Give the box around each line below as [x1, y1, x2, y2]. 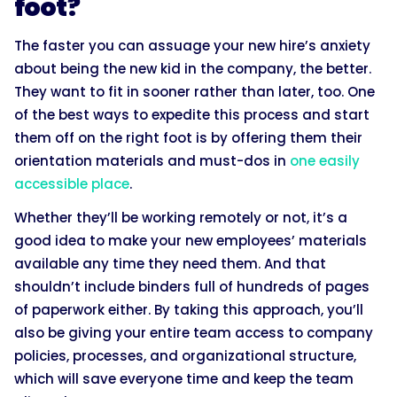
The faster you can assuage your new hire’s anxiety [14, 35, 370, 55]
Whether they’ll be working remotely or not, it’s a [14, 207, 347, 227]
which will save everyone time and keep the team [14, 369, 354, 388]
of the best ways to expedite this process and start [14, 105, 370, 124]
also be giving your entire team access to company [14, 323, 373, 342]
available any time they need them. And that [14, 253, 326, 273]
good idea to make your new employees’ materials [14, 230, 367, 250]
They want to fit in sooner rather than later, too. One [14, 82, 375, 101]
